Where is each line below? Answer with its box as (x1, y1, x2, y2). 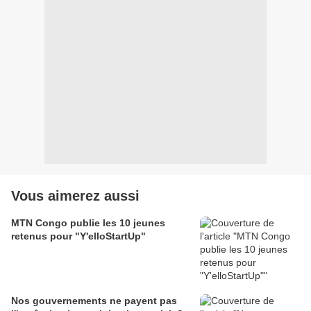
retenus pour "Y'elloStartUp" (11, 230, 146, 242)
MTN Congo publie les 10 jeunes (11, 217, 165, 229)
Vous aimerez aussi (11, 188, 140, 204)
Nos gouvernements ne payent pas (11, 295, 177, 307)
